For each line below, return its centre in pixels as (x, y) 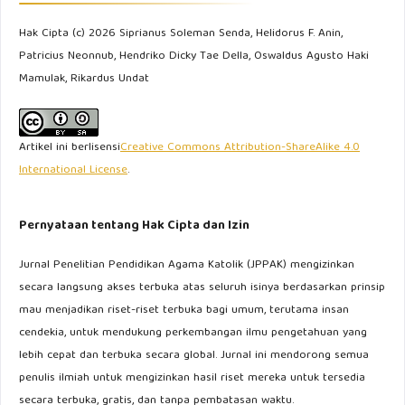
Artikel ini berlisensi (70, 148)
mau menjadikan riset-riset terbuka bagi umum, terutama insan (184, 311)
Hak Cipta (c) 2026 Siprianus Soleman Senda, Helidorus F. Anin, (181, 34)
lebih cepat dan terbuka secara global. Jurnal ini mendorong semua (194, 356)
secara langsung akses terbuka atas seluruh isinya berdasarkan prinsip (202, 288)
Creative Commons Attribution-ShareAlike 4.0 (240, 148)
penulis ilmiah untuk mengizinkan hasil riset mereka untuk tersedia (192, 378)
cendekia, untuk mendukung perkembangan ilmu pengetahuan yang (193, 333)
